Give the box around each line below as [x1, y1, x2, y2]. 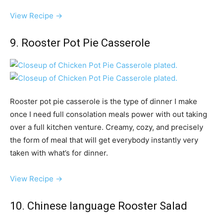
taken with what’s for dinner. [10, 148, 108, 158]
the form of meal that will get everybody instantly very [10, 135, 198, 145]
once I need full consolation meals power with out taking [10, 110, 207, 119]
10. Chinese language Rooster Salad [10, 200, 187, 213]
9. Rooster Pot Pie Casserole [10, 37, 150, 50]
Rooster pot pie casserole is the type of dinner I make [10, 97, 197, 107]
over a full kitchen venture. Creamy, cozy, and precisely [10, 122, 203, 132]
